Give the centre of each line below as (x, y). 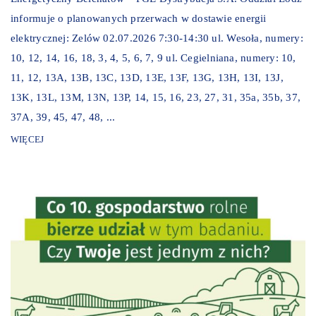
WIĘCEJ (28, 139)
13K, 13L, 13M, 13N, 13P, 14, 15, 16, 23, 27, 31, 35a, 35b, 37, (156, 97)
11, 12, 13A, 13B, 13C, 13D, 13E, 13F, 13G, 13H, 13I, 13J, (147, 77)
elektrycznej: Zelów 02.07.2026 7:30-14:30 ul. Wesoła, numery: (157, 38)
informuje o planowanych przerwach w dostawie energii (139, 18)
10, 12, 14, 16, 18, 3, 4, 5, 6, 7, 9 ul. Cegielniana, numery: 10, (153, 57)
